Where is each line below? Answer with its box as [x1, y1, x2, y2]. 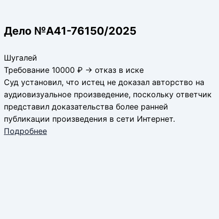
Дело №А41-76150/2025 [4, 24, 136, 38]
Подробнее [4, 126, 47, 136]
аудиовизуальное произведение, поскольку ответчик [4, 89, 212, 100]
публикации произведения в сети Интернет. [4, 114, 175, 124]
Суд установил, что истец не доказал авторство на [4, 77, 204, 88]
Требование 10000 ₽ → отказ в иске [4, 65, 144, 75]
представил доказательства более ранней [4, 102, 168, 112]
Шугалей [4, 53, 37, 63]
